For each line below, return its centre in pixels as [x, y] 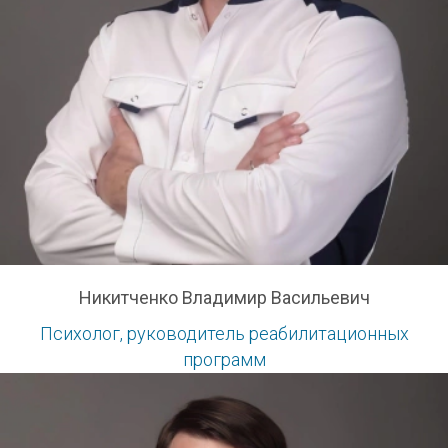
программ [224, 360]
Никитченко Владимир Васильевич [224, 298]
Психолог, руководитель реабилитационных [224, 334]
